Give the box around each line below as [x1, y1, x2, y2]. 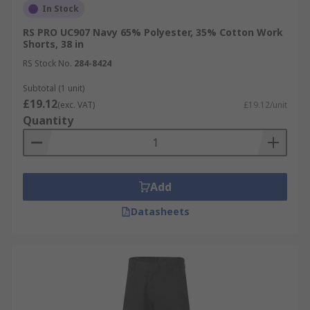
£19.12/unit [244, 99, 287, 111]
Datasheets [130, 205, 190, 218]
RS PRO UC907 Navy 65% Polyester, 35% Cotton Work [23, 26, 283, 39]
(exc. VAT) [57, 99, 95, 111]
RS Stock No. [23, 57, 72, 69]
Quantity [23, 113, 73, 128]
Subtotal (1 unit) [23, 82, 84, 94]
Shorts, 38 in [23, 37, 84, 51]
